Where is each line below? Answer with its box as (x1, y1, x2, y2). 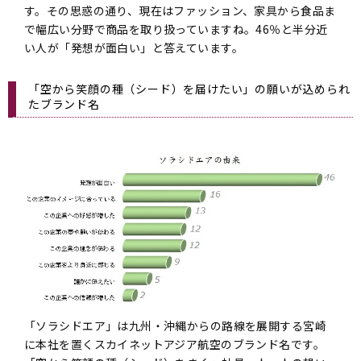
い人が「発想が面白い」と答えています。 (24, 39, 243, 56)
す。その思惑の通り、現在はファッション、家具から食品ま (24, 2, 336, 19)
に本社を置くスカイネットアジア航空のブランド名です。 (24, 336, 325, 353)
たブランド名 (28, 96, 100, 113)
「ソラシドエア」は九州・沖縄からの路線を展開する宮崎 (24, 317, 326, 334)
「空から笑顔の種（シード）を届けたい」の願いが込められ (28, 81, 351, 98)
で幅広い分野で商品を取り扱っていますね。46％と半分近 (24, 21, 328, 38)
